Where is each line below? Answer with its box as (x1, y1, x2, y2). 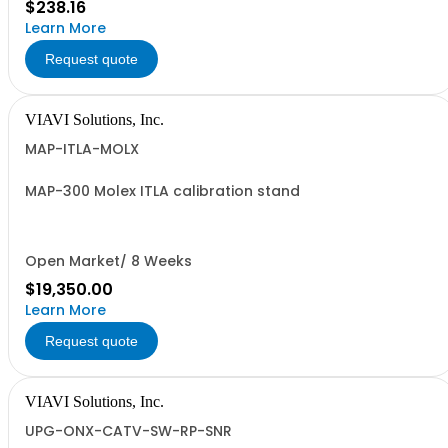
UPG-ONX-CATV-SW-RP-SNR (25, 421, 232, 441)
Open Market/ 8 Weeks (25, 251, 192, 271)
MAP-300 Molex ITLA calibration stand (25, 181, 300, 201)
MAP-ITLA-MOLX (25, 139, 139, 159)
